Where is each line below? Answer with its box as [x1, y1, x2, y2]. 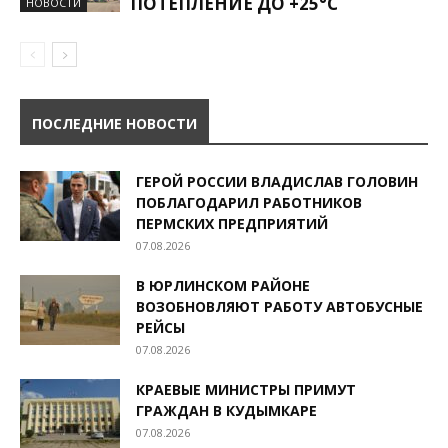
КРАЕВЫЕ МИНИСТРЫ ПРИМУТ [136, 379, 356, 399]
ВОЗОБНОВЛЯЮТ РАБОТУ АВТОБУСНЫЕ [136, 296, 423, 316]
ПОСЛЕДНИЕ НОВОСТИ [32, 113, 197, 133]
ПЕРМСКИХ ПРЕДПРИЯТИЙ [136, 213, 332, 233]
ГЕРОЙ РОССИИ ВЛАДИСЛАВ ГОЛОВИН [136, 171, 418, 191]
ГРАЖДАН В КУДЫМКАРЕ [136, 400, 317, 420]
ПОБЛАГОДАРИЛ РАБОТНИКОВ [136, 192, 362, 212]
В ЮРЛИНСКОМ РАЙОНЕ [136, 275, 310, 295]
